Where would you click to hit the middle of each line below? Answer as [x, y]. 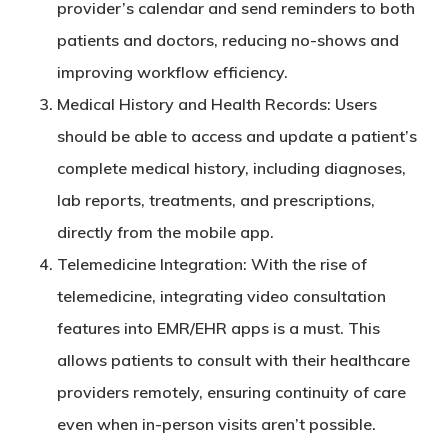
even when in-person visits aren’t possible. [216, 424]
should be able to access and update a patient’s [236, 136]
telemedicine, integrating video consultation [221, 296]
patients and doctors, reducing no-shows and [227, 40]
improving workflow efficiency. [172, 72]
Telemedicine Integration [149, 264]
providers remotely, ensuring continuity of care [231, 392]
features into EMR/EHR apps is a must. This [218, 328]
